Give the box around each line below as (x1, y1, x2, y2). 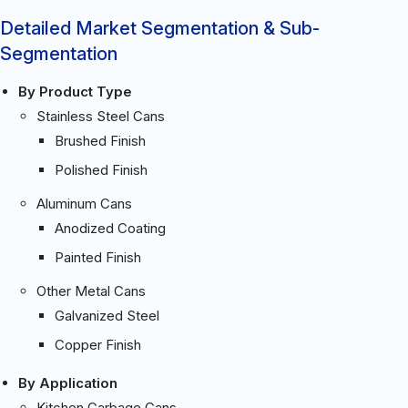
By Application (18, 373, 117, 392)
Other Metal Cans (36, 281, 146, 300)
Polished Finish (55, 160, 148, 178)
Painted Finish (55, 248, 141, 266)
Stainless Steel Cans (36, 107, 165, 125)
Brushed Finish (55, 131, 146, 149)
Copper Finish (55, 335, 141, 353)
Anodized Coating (55, 219, 166, 237)
